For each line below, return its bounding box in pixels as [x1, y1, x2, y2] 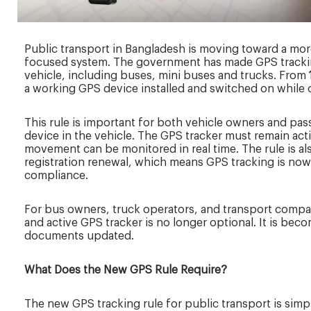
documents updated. [24, 230, 134, 242]
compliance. [24, 170, 88, 182]
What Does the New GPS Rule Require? [24, 264, 230, 276]
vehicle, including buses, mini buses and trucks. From [24, 70, 309, 82]
